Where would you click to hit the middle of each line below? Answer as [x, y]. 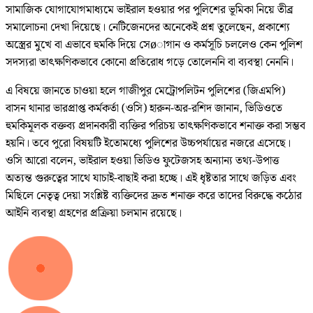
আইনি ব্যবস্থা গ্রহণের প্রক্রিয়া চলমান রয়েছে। [94, 214]
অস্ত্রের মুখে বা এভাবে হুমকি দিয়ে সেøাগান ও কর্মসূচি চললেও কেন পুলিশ [154, 45]
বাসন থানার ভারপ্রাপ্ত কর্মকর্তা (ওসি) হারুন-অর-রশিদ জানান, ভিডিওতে [144, 109]
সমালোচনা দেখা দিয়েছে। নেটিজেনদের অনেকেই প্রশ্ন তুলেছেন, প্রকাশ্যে [148, 28]
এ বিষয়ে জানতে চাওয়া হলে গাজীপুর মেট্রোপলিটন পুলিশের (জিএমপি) [145, 92]
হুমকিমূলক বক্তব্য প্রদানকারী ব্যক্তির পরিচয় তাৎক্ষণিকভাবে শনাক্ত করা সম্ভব [155, 126]
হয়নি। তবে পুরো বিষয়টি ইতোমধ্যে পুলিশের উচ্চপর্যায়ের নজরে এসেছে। [148, 144]
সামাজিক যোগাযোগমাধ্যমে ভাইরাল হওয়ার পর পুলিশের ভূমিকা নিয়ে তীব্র [150, 10]
